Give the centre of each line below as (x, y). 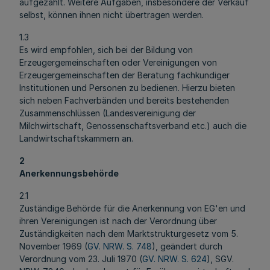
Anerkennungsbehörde (69, 173)
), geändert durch (187, 246)
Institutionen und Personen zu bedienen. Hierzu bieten (127, 88)
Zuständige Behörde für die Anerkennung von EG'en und (132, 208)
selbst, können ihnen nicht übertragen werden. (111, 15)
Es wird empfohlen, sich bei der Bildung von (106, 50)
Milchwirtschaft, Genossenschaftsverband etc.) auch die (133, 126)
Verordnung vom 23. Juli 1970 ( (81, 259)
